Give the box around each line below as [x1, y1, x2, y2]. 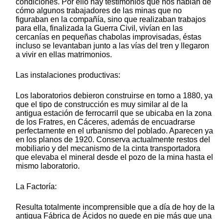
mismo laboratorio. [16, 162, 80, 171]
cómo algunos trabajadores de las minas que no [16, 6, 182, 15]
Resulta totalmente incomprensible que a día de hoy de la [16, 203, 215, 212]
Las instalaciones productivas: [16, 71, 120, 80]
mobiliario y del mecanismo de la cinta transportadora [16, 144, 200, 153]
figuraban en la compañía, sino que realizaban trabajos [16, 15, 206, 24]
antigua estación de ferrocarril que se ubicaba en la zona [16, 109, 212, 118]
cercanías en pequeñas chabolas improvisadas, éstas [16, 33, 201, 42]
